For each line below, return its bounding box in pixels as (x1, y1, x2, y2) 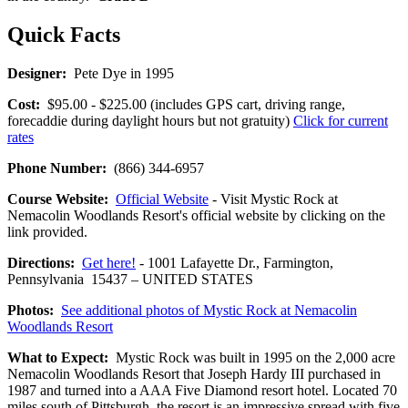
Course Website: (7, 190, 108, 207)
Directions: (7, 254, 75, 270)
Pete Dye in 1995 (66, 65, 174, 81)
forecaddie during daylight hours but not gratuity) (7, 112, 293, 128)
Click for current (293, 112, 388, 128)
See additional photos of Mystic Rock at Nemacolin (61, 301, 357, 318)
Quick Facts (7, 23, 120, 47)
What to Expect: (7, 349, 108, 365)
